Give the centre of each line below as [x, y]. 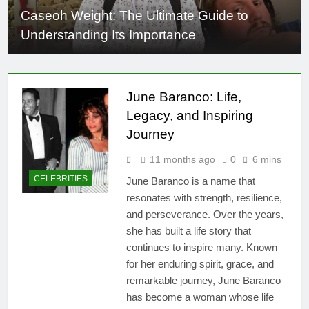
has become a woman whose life [200, 297]
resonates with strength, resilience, [204, 197]
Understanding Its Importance [108, 34]
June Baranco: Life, [183, 97]
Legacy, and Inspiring [189, 115]
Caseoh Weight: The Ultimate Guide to [134, 15]
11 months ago [182, 159]
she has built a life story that [188, 230]
